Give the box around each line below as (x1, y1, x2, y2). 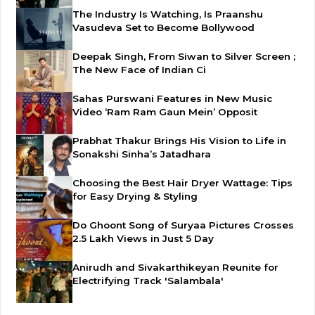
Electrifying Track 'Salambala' (72, 275, 224, 286)
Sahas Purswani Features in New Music (72, 93, 272, 104)
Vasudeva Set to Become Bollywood (72, 22, 255, 33)
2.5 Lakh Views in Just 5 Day (72, 233, 214, 244)
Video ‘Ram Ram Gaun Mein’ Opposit (72, 106, 257, 117)
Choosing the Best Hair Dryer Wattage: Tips (72, 177, 292, 188)
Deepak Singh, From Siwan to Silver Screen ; (72, 51, 295, 62)
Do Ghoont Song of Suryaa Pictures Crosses (72, 219, 294, 231)
